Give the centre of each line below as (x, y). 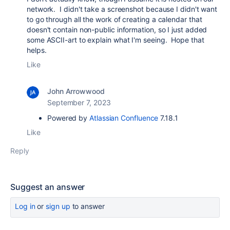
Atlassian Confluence (124, 118)
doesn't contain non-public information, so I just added (117, 30)
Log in (25, 206)
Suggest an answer (48, 187)
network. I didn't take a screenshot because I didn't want (122, 9)
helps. (38, 50)
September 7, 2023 (79, 102)
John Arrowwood (76, 91)
